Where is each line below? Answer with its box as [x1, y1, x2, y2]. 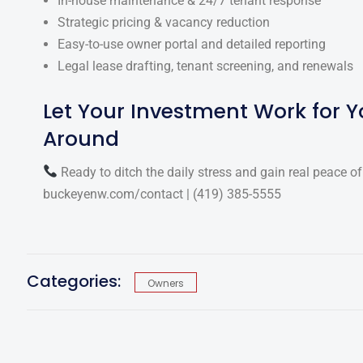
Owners [147, 275, 184, 290]
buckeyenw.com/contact [43, 186, 186, 202]
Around [43, 124, 119, 153]
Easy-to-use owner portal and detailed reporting [58, 36, 326, 52]
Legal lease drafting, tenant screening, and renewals [58, 58, 353, 74]
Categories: [27, 269, 125, 293]
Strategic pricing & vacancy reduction [58, 14, 270, 30]
